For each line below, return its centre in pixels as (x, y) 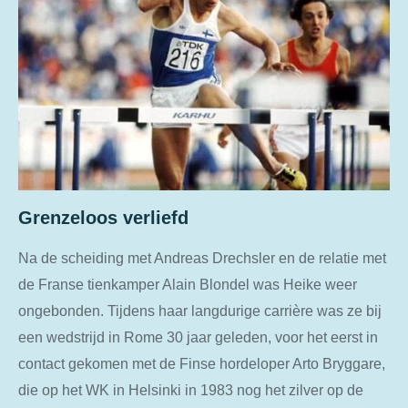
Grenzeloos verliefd (103, 217)
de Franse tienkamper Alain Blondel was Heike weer (188, 284)
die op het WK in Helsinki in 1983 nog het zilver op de (191, 389)
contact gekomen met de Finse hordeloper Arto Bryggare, (202, 363)
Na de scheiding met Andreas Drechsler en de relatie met (202, 257)
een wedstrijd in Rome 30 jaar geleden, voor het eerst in (198, 337)
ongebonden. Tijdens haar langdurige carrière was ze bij (200, 310)
